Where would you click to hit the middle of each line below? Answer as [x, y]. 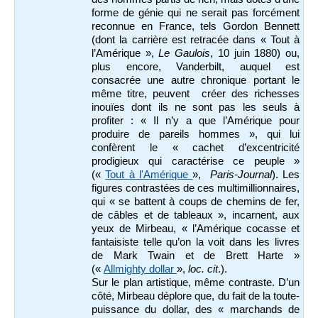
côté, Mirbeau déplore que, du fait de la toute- [196, 296]
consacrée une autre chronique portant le [196, 80]
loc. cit [203, 269]
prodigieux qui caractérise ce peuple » [196, 161]
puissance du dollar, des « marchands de [196, 309]
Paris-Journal [241, 174]
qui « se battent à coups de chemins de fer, [196, 201]
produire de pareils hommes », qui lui [196, 134]
